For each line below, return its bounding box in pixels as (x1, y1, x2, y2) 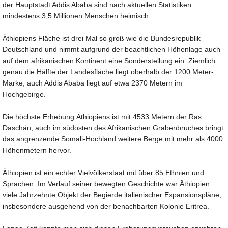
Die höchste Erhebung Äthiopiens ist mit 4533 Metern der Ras (3, 112, 202, 121)
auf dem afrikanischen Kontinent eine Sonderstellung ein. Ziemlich (3, 56, 215, 65)
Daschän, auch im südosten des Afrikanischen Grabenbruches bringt (3, 123, 223, 132)
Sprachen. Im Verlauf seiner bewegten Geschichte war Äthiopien (3, 179, 210, 188)
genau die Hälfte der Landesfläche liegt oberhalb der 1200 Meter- (3, 67, 214, 76)
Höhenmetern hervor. (3, 146, 71, 154)
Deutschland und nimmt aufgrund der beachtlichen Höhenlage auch (3, 45, 220, 53)
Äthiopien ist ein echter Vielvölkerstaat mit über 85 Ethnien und (3, 168, 204, 177)
